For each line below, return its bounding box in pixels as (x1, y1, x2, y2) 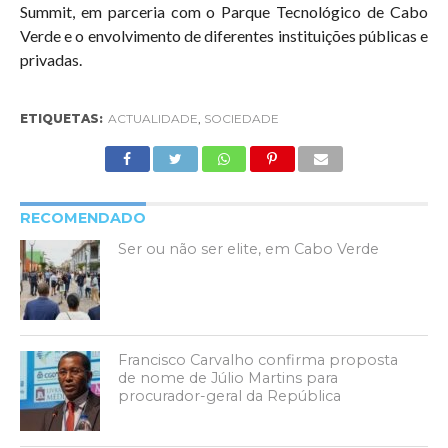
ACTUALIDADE (107, 110, 198, 126)
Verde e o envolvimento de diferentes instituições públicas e (19, 25, 429, 45)
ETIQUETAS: (19, 110, 103, 126)
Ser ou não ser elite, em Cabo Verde (118, 239, 380, 258)
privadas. (19, 49, 82, 69)
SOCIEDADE (203, 110, 279, 126)
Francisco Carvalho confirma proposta (118, 350, 399, 369)
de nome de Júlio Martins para (118, 368, 339, 387)
